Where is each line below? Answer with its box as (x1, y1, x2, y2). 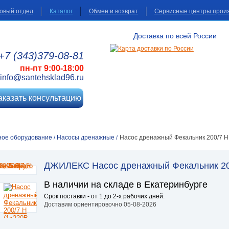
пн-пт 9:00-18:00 (20, 64, 84, 73)
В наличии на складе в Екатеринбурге (44, 179, 208, 190)
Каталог (50, 8, 73, 15)
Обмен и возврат (89, 8, 138, 15)
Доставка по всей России (133, 32, 217, 40)
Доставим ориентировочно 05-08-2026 (44, 201, 156, 208)
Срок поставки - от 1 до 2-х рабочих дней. (44, 193, 165, 200)
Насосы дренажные (57, 134, 115, 141)
